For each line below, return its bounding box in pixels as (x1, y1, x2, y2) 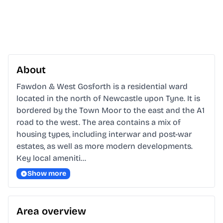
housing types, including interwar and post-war (16, 129, 192, 139)
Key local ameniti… (16, 153, 86, 163)
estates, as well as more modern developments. (16, 141, 193, 151)
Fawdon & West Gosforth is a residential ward (16, 82, 188, 92)
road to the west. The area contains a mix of (16, 117, 181, 127)
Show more (27, 169, 66, 178)
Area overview (16, 205, 86, 218)
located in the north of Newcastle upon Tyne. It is (16, 94, 200, 104)
